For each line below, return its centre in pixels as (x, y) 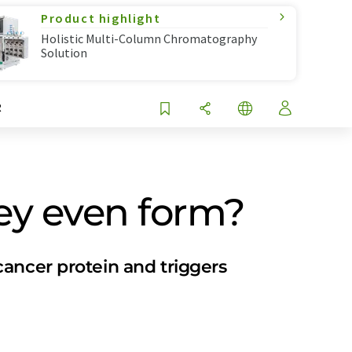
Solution (64, 53)
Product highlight (101, 18)
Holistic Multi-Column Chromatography (149, 38)
